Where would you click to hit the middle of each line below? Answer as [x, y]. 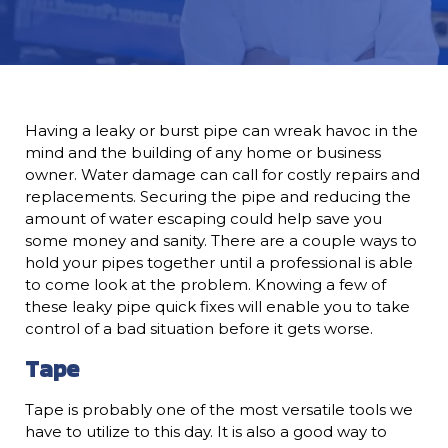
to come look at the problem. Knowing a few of [205, 285]
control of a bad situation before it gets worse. [199, 329]
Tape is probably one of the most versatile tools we [219, 409]
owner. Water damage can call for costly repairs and [222, 175]
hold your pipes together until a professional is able [219, 263]
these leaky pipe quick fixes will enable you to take [217, 307]
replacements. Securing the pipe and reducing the [218, 197]
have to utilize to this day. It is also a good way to [206, 431]
